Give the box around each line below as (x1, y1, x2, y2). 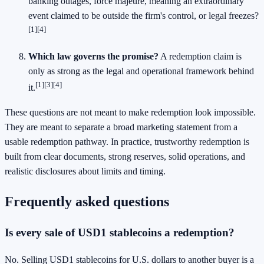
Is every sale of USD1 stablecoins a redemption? (5, 226, 235, 239)
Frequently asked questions (5, 193, 169, 209)
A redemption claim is (159, 51, 242, 62)
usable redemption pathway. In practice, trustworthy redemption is (5, 136, 249, 147)
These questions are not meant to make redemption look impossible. (5, 107, 256, 117)
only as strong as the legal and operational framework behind (28, 66, 254, 77)
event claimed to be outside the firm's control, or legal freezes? (28, 10, 259, 21)
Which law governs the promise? (28, 51, 159, 62)
